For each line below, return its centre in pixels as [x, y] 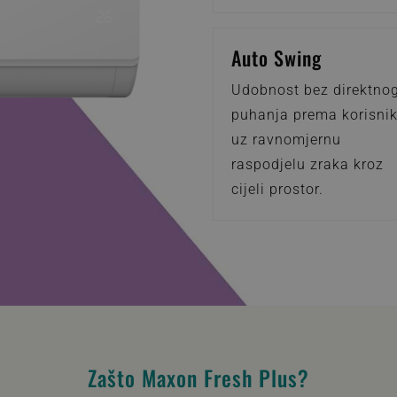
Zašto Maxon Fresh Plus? [198, 377]
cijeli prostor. [278, 190]
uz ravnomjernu [287, 140]
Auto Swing [277, 58]
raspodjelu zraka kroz [308, 165]
